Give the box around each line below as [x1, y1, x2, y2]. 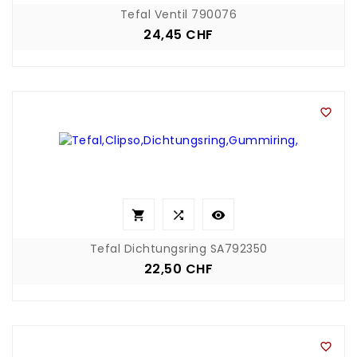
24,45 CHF [143, 25, 214, 44]
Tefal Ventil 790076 [120, 6, 237, 22]
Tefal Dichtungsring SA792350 [89, 240, 268, 257]
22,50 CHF [143, 259, 214, 278]
